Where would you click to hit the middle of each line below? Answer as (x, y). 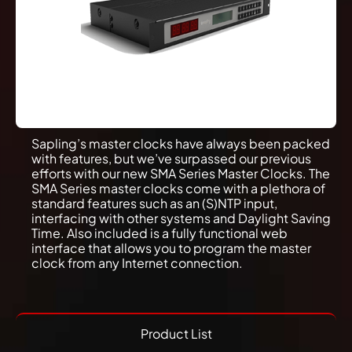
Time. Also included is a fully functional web (159, 233)
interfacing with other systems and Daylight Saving (181, 218)
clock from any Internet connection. (137, 263)
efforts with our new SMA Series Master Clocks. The (181, 174)
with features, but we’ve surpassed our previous (171, 159)
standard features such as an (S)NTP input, (154, 203)
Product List (176, 334)
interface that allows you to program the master (171, 248)
